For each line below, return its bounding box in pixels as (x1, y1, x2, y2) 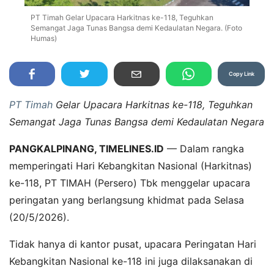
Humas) (31, 34, 57, 43)
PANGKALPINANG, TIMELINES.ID (9, 143, 164, 155)
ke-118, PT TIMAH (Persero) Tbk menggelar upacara (9, 177, 250, 190)
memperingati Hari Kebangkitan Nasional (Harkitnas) (9, 160, 252, 172)
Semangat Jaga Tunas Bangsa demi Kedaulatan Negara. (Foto (31, 23, 242, 33)
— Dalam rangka (164, 143, 244, 155)
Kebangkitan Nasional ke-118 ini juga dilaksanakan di (9, 255, 253, 268)
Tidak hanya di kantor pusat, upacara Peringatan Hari (9, 238, 256, 251)
